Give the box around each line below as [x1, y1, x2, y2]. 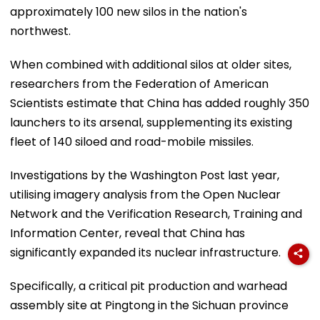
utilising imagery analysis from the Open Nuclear [10, 186, 281, 203]
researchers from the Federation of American [10, 75, 269, 92]
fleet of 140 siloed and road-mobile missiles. [10, 133, 254, 150]
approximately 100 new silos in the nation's [10, 3, 247, 20]
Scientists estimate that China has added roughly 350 [10, 94, 309, 111]
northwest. [10, 22, 71, 39]
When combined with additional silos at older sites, [10, 56, 291, 73]
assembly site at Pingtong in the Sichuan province [10, 296, 289, 314]
